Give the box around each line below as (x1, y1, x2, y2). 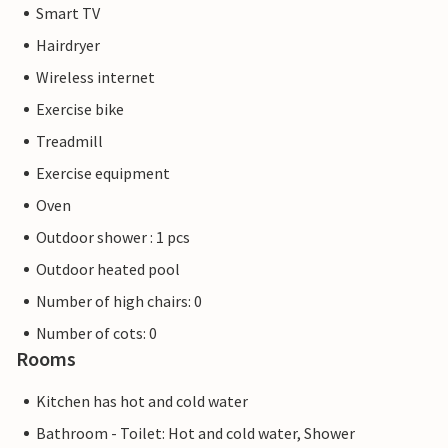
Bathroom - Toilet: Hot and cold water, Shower (36, 423, 355, 444)
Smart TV (36, 3, 100, 24)
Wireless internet (36, 67, 155, 88)
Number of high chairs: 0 (36, 291, 202, 312)
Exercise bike (36, 99, 124, 120)
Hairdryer (36, 35, 100, 56)
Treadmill (36, 131, 103, 152)
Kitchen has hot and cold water (36, 391, 248, 412)
